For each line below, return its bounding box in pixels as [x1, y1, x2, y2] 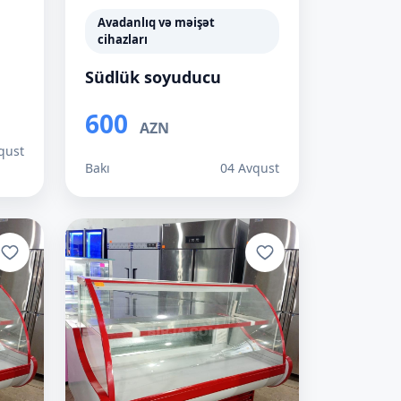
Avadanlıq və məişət [98, 14, 215, 30]
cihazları [98, 31, 148, 47]
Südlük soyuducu [85, 66, 221, 88]
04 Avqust [220, 159, 279, 176]
